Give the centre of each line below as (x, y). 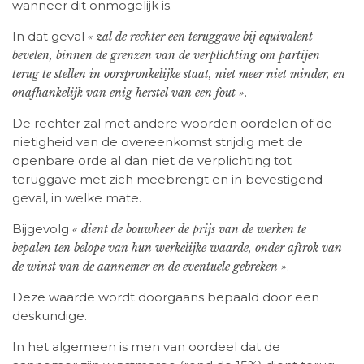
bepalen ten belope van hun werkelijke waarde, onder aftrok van (177, 248)
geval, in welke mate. (77, 198)
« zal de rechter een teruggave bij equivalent (200, 37)
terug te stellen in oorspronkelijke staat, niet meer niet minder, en (179, 74)
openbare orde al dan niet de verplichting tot (152, 161)
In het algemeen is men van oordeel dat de (146, 347)
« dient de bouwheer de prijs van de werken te (189, 230)
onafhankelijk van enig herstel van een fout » (128, 93)
